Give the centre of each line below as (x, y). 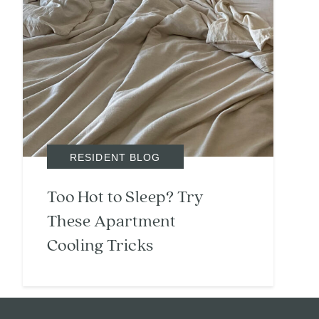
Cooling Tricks (100, 246)
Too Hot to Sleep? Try (126, 198)
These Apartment (112, 222)
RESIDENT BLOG (115, 158)
